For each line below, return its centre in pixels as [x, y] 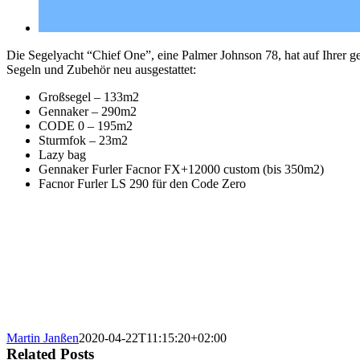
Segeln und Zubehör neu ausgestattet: [101, 69]
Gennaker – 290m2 [88, 111]
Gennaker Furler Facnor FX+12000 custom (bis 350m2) [181, 169]
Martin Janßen [43, 337]
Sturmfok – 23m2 [83, 140]
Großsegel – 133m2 [89, 96]
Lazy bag [62, 154]
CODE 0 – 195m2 [86, 125]
